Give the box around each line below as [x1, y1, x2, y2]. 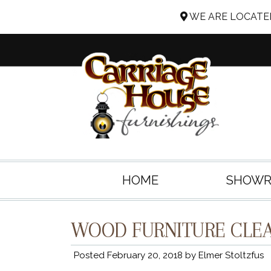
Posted [74, 250, 108, 261]
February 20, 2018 [107, 250, 183, 261]
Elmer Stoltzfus [198, 250, 264, 261]
